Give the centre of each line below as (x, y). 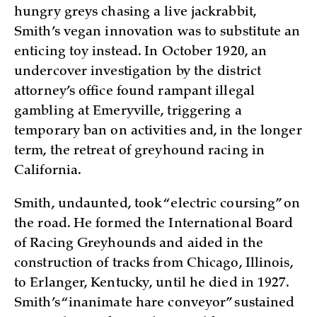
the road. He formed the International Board (154, 224)
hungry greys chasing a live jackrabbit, (135, 13)
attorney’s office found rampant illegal (134, 92)
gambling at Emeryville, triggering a (128, 112)
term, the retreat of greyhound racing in (140, 152)
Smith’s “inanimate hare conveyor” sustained (155, 303)
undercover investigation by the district (138, 73)
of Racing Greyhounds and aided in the (139, 244)
